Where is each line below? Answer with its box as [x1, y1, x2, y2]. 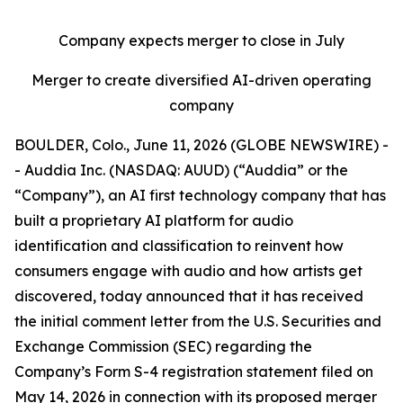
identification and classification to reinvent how [14, 237, 344, 255]
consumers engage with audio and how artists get [14, 262, 363, 280]
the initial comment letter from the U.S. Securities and [14, 312, 381, 330]
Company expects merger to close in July [58, 31, 345, 49]
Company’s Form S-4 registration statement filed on [14, 363, 373, 381]
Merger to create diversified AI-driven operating [31, 71, 372, 89]
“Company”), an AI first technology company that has [14, 186, 386, 204]
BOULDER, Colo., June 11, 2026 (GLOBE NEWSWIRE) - [14, 136, 389, 154]
